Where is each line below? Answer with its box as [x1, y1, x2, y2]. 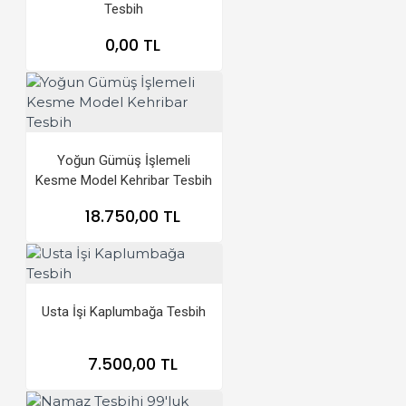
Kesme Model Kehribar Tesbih [35, 171, 213, 188]
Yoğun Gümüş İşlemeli [57, 151, 191, 169]
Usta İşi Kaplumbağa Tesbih [42, 303, 207, 320]
